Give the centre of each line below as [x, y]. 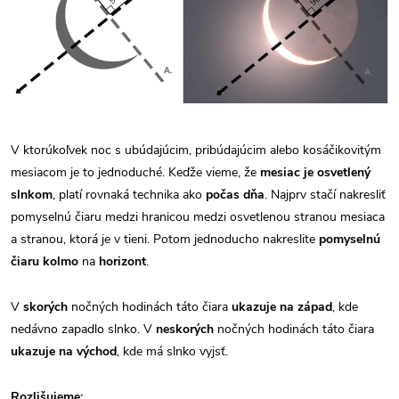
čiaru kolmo [45, 262]
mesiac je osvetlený [315, 173]
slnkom [32, 195]
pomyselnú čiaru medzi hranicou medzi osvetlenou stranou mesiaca [198, 217]
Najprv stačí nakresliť [328, 195]
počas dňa [235, 195]
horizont [122, 262]
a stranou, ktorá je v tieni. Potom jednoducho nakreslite [165, 240]
